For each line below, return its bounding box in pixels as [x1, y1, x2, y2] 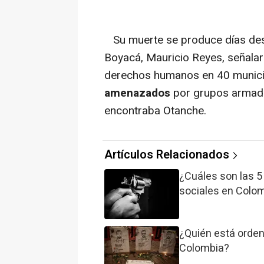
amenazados [104, 85, 170, 102]
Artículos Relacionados [104, 146, 229, 164]
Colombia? [179, 240, 230, 257]
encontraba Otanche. [104, 103, 206, 120]
